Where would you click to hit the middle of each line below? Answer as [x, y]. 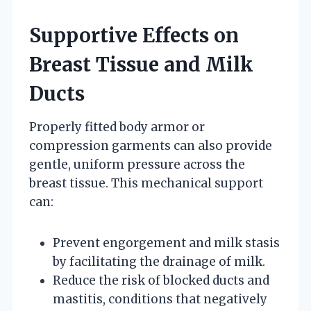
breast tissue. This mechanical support [146, 183]
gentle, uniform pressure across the [137, 164]
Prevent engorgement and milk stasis [166, 243]
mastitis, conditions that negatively [160, 299]
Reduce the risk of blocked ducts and [161, 280]
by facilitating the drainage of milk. [159, 261]
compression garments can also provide [151, 145]
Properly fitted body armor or [117, 127]
